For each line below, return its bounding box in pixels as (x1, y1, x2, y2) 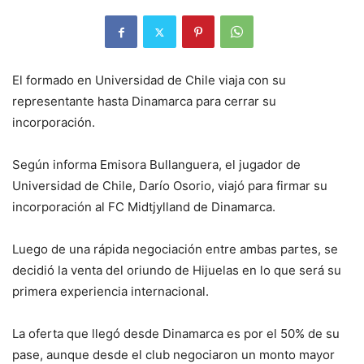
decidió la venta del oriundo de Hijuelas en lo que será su (12, 262, 341, 279)
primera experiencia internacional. (12, 284, 209, 300)
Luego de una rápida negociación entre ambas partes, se (12, 241, 338, 258)
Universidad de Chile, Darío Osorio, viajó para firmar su (12, 178, 327, 194)
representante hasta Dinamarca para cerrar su (12, 93, 276, 110)
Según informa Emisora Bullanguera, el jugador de (12, 157, 301, 173)
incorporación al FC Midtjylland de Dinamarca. (12, 199, 275, 215)
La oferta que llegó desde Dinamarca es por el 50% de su (12, 326, 340, 342)
